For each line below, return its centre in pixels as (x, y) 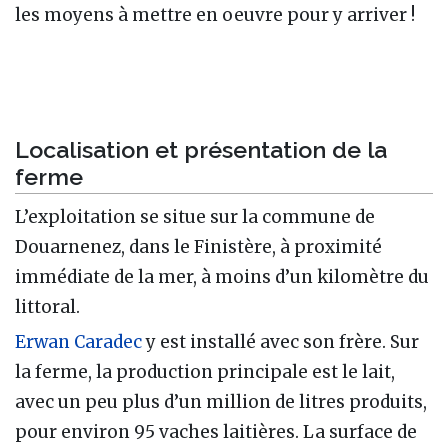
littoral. (47, 307)
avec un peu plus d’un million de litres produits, (221, 402)
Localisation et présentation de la (201, 149)
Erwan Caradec (78, 342)
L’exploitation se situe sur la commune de (195, 217)
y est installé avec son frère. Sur (280, 342)
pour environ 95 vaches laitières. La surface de (216, 432)
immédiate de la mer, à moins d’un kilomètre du (222, 277)
